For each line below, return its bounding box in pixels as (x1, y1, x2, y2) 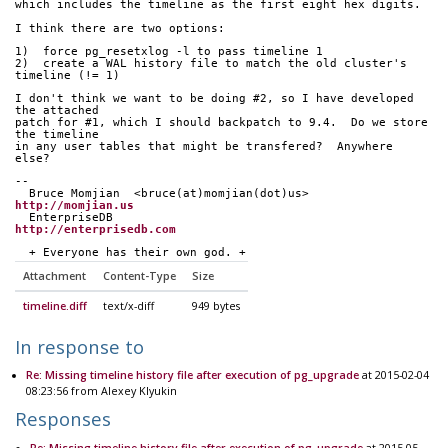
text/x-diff (103, 299, 154, 314)
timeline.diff (23, 299, 87, 314)
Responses (15, 406, 111, 432)
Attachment (23, 269, 86, 284)
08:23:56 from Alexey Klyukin (25, 384, 177, 399)
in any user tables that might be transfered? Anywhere (15, 139, 393, 153)
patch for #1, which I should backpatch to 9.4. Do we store (15, 115, 428, 129)
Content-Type (103, 269, 176, 284)
